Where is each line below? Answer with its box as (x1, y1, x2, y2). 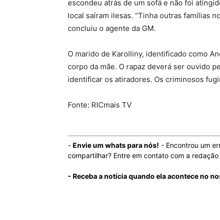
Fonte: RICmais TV (68, 100, 132, 110)
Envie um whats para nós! (73, 140, 159, 149)
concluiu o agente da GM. (68, 23, 156, 33)
